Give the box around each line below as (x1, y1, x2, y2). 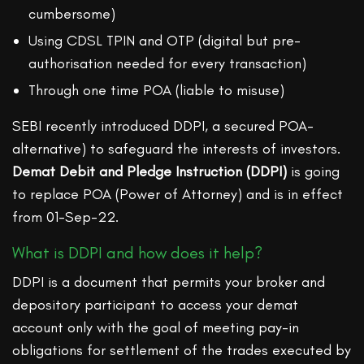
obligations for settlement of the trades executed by (12, 341, 352, 360)
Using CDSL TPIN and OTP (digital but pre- (28, 32, 301, 50)
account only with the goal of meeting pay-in (12, 318, 300, 337)
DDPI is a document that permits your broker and (12, 273, 326, 292)
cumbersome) (28, 5, 115, 24)
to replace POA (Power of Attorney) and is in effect (12, 185, 344, 204)
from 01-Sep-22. (12, 208, 119, 227)
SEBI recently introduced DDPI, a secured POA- (12, 117, 314, 136)
